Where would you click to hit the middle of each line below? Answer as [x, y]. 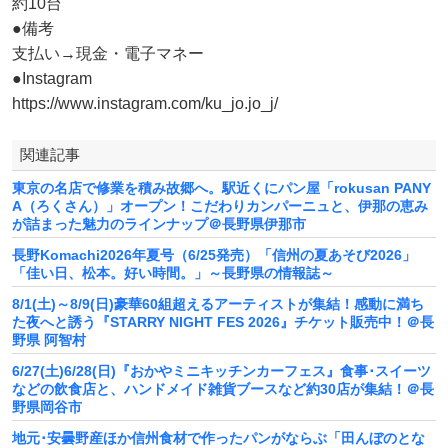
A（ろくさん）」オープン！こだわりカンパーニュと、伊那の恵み [220, 205]
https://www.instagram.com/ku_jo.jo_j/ [145, 103]
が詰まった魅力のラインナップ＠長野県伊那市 [159, 223]
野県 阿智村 [49, 339]
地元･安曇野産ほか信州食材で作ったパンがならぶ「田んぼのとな [218, 437]
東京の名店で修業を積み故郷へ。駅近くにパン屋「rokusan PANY [221, 187]
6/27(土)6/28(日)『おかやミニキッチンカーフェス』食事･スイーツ [221, 370]
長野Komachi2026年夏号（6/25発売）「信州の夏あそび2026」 [214, 254]
